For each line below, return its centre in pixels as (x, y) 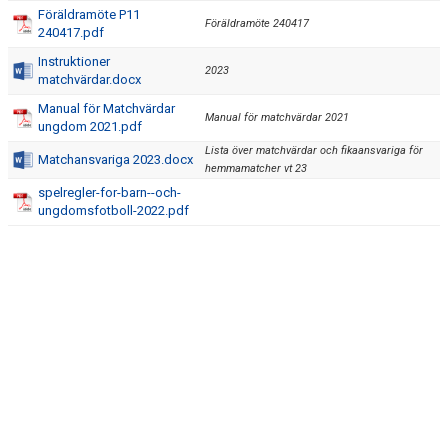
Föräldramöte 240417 (257, 23)
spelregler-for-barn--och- (109, 192)
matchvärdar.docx (89, 79)
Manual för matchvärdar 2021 (277, 117)
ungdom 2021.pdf (90, 126)
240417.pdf (71, 32)
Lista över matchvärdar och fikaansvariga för (314, 150)
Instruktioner (74, 61)
